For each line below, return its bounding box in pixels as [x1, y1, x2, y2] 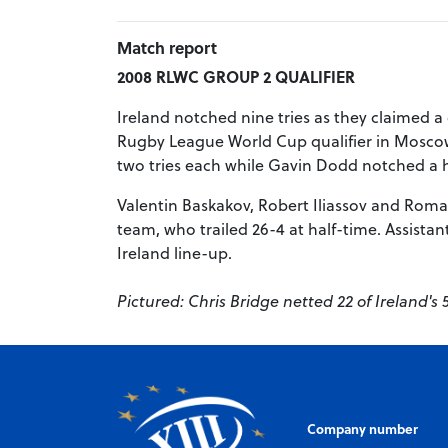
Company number [307, 418, 418, 438]
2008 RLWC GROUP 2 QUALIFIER [117, 65, 355, 89]
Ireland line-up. [117, 241, 232, 265]
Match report [117, 36, 217, 60]
